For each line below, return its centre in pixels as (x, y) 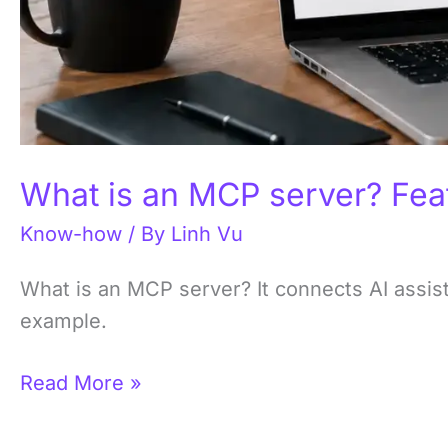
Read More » (81, 383)
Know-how (71, 234)
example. (63, 321)
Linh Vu (207, 234)
